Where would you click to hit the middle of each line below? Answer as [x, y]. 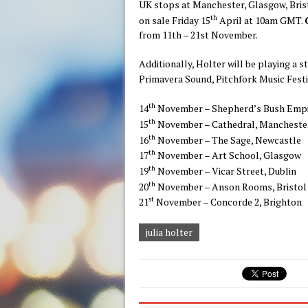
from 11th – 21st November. [198, 35]
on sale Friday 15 [175, 20]
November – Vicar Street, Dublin [226, 170]
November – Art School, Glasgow [228, 155]
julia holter [169, 232]
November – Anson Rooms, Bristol [231, 186]
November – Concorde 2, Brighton [228, 201]
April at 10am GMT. [261, 20]
